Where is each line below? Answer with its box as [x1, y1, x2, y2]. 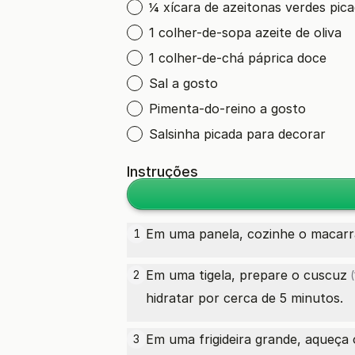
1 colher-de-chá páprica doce [149, 50, 326, 66]
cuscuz [303, 267, 347, 283]
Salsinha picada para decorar [149, 126, 326, 142]
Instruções [127, 163, 198, 180]
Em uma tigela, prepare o [146, 267, 303, 283]
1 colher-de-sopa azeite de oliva [149, 25, 342, 40]
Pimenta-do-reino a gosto [149, 101, 306, 116]
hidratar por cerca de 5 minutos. [146, 290, 343, 306]
